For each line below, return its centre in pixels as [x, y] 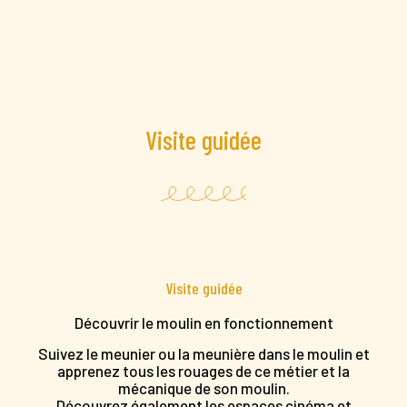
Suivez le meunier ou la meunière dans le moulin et [203, 353]
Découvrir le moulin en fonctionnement [203, 322]
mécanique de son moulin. [203, 387]
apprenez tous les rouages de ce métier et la [203, 370]
